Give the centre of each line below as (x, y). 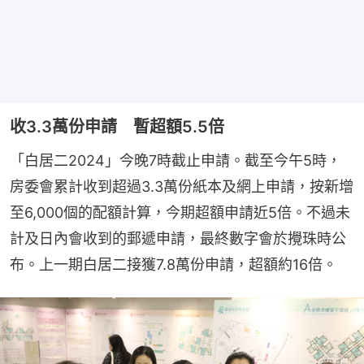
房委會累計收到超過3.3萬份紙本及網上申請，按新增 (182, 187)
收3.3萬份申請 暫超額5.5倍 (117, 127)
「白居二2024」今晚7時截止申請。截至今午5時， (175, 161)
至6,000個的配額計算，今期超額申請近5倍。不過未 (180, 213)
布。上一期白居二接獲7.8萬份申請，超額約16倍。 (173, 265)
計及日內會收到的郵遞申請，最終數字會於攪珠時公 (178, 239)
